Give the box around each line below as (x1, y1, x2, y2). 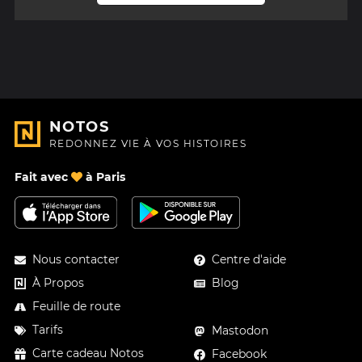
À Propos (32, 276, 84, 290)
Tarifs (32, 322, 63, 337)
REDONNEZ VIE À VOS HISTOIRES (49, 137, 247, 149)
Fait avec (15, 170, 71, 184)
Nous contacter (32, 252, 120, 267)
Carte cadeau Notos (32, 346, 144, 360)
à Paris (82, 170, 125, 184)
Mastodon (212, 323, 269, 338)
